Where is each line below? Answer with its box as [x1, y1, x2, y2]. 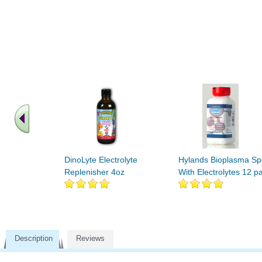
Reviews [76, 234, 105, 243]
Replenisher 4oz [64, 167, 125, 177]
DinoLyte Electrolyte [64, 155, 137, 164]
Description [15, 234, 53, 243]
